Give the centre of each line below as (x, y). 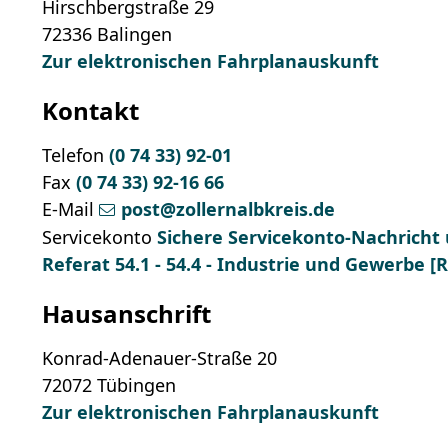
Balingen (135, 34)
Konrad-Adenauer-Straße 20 (160, 358)
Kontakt (91, 111)
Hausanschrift (127, 314)
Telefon (73, 155)
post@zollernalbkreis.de (228, 209)
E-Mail (68, 209)
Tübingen (137, 385)
